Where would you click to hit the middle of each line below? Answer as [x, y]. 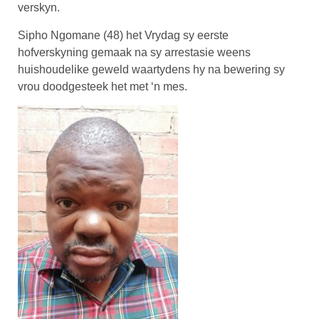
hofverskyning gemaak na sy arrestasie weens [134, 52]
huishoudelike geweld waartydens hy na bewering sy [151, 69]
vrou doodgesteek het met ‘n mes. [103, 86]
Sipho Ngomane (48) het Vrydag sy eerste [123, 35]
